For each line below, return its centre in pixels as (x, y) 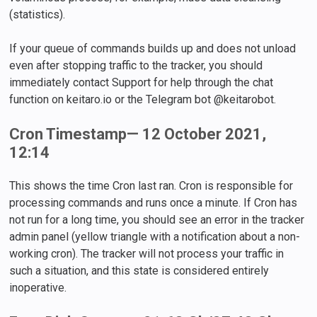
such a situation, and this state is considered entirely (139, 270)
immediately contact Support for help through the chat (142, 82)
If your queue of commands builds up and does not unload (153, 48)
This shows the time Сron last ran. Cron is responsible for (151, 185)
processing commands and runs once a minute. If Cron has (154, 202)
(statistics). (38, 14)
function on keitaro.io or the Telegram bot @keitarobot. (143, 99)
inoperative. (38, 287)
